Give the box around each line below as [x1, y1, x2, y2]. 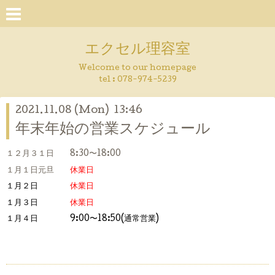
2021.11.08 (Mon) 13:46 [15, 106, 142, 116]
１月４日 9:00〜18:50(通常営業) [6, 215, 159, 224]
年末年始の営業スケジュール [15, 122, 211, 139]
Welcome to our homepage [79, 64, 196, 72]
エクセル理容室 [85, 42, 190, 58]
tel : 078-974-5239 [98, 76, 177, 84]
